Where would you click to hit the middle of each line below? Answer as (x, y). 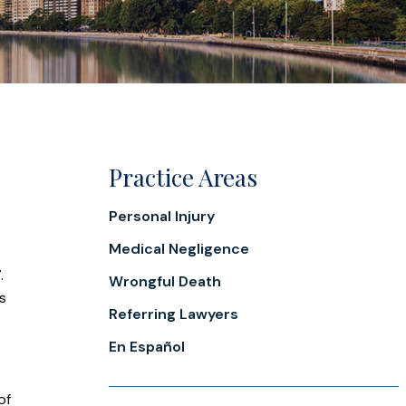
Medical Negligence (179, 249)
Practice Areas (183, 177)
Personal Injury (162, 216)
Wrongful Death (165, 281)
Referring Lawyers (174, 314)
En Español (147, 347)
